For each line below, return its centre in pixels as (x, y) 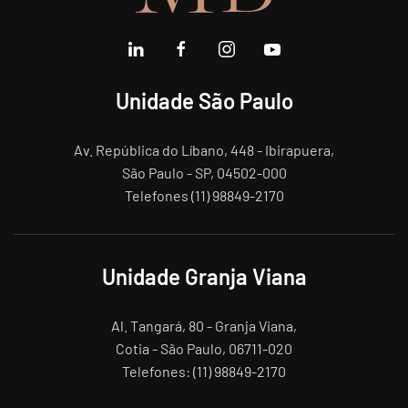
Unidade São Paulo (204, 101)
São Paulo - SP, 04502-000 (204, 173)
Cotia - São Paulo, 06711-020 (204, 348)
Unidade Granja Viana (204, 276)
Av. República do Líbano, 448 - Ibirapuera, (204, 150)
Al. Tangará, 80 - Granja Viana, (204, 326)
